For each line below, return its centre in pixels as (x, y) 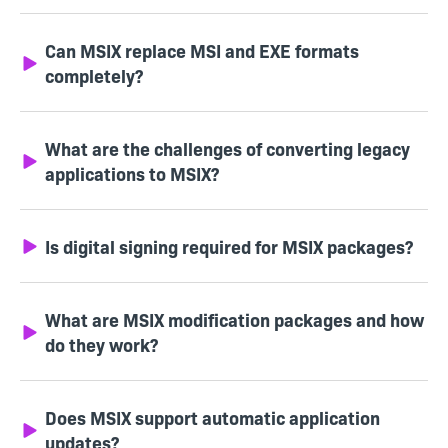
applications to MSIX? (132, 174)
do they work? (101, 345)
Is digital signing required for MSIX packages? (229, 247)
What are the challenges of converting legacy (227, 149)
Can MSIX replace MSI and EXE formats (202, 51)
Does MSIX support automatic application (212, 418)
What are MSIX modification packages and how (234, 320)
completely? (94, 76)
